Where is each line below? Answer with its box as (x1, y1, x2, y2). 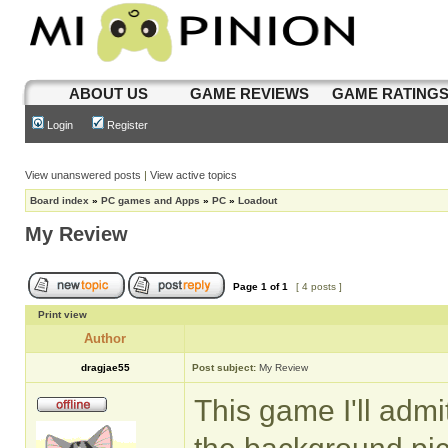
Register (104, 119, 148, 131)
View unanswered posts (25, 169, 141, 181)
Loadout (238, 195, 277, 206)
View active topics (150, 169, 237, 181)
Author (84, 331, 126, 346)
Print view (38, 309, 87, 320)
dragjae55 (80, 362, 130, 373)
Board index (30, 195, 89, 206)
